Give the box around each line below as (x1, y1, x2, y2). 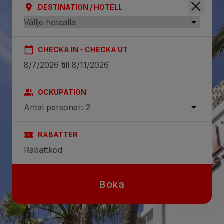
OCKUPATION (38, 88, 86, 96)
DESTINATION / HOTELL (38, 3, 122, 11)
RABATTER (38, 130, 78, 139)
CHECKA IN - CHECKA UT (38, 45, 128, 54)
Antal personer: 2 (24, 102, 90, 112)
